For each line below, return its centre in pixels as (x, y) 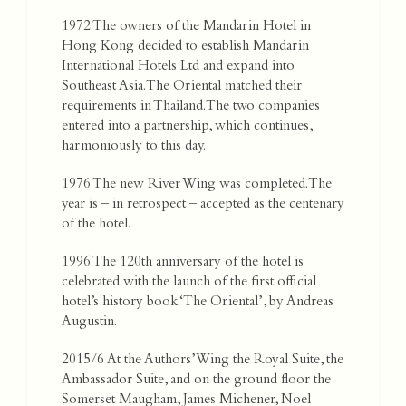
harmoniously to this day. (134, 147)
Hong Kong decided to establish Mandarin (185, 48)
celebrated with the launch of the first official (189, 283)
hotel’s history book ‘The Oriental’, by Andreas (198, 303)
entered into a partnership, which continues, (187, 127)
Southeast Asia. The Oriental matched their (182, 87)
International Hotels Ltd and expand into (178, 68)
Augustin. (89, 323)
